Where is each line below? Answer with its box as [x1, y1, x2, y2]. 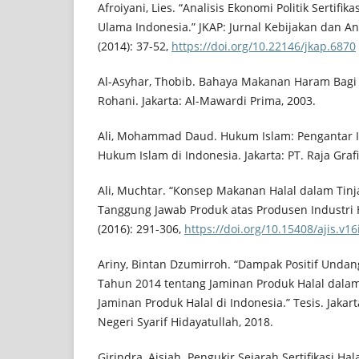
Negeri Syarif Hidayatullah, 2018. [98, 314, 273, 330]
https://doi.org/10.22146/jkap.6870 [171, 38, 356, 54]
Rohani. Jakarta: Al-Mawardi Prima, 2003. [98, 93, 316, 109]
